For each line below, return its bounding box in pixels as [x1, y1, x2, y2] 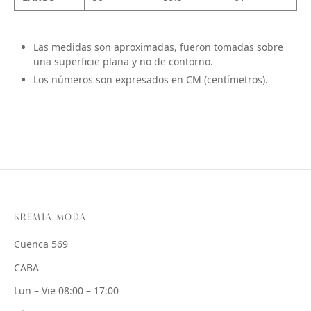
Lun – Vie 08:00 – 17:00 [14, 284, 119, 299]
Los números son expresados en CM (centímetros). [33, 73, 268, 87]
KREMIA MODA [14, 210, 87, 223]
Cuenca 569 [14, 237, 68, 252]
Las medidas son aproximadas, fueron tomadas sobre [33, 40, 283, 55]
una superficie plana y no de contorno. [33, 55, 213, 69]
